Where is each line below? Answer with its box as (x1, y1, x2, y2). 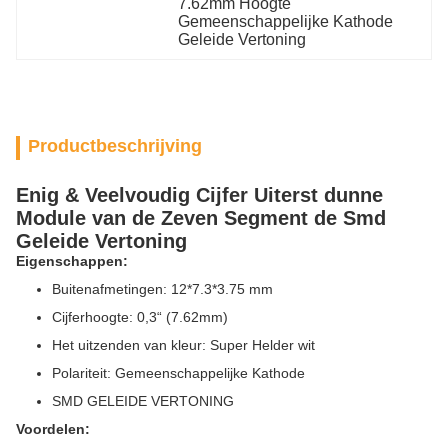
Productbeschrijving (28, 136, 202, 156)
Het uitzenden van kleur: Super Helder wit (52, 337, 315, 353)
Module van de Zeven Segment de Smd (16, 207, 386, 229)
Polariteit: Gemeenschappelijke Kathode (52, 365, 305, 381)
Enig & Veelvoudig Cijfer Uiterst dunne (16, 184, 383, 206)
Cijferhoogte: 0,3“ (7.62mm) (52, 309, 228, 325)
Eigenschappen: (16, 253, 128, 269)
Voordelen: (16, 421, 90, 437)
